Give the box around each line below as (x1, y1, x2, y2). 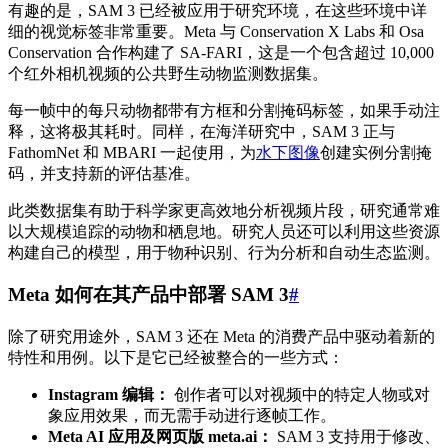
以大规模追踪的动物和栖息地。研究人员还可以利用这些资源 (8, 222, 440, 240)
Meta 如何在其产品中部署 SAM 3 (8, 284, 289, 306)
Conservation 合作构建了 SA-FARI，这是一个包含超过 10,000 (8, 43, 434, 61)
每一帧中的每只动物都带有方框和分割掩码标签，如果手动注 (8, 101, 440, 119)
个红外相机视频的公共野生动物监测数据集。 (8, 64, 328, 82)
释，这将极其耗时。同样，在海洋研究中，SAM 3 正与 (8, 122, 395, 140)
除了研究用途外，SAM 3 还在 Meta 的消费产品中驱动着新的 (8, 327, 435, 345)
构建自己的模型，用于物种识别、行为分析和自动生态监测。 (8, 243, 440, 261)
